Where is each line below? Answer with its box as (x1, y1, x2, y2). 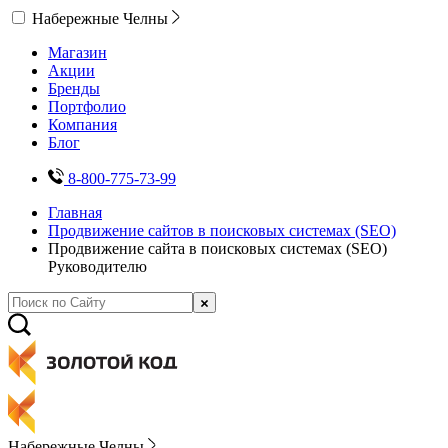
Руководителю (48, 258, 147, 275)
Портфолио (48, 98, 126, 115)
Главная (48, 204, 102, 221)
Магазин (48, 44, 107, 61)
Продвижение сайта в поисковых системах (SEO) (48, 240, 387, 257)
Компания (48, 116, 117, 133)
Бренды (48, 80, 100, 97)
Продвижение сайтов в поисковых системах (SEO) (48, 222, 396, 239)
